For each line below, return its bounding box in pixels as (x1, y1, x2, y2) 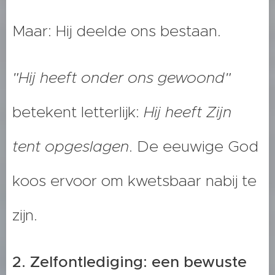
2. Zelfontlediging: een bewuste (12, 252, 247, 272)
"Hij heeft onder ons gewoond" (12, 68, 231, 88)
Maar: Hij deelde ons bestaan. (12, 21, 221, 41)
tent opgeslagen (12, 137, 129, 157)
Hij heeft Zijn (144, 103, 231, 122)
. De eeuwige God (129, 137, 258, 157)
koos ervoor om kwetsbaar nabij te (12, 171, 257, 191)
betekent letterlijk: (12, 103, 144, 122)
